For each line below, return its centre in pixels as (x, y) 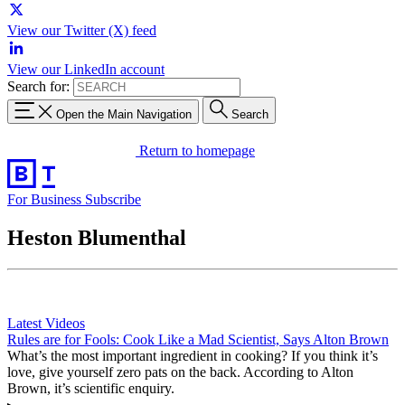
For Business (46, 199)
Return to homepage (197, 150)
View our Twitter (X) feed (82, 30)
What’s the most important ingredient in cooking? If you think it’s (193, 355)
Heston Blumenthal (97, 237)
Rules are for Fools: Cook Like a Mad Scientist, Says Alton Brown (198, 339)
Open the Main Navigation (124, 114)
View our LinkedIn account (86, 69)
